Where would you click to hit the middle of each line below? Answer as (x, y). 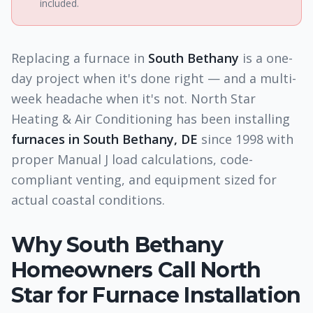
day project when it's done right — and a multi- (154, 78)
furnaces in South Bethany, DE (104, 139)
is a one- (266, 58)
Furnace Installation (197, 295)
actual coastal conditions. (88, 200)
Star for (52, 295)
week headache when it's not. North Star (133, 99)
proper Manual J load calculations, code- (132, 159)
